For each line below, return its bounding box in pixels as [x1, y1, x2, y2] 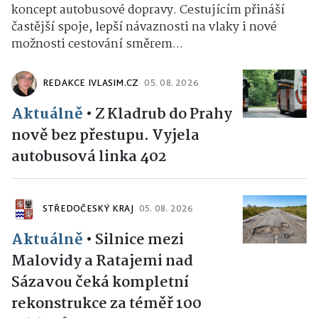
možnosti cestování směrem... [11, 35, 183, 54]
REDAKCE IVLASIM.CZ [43, 76, 139, 92]
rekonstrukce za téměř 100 [11, 292, 202, 316]
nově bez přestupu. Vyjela [11, 124, 199, 148]
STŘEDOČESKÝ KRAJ [43, 202, 133, 217]
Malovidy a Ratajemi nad [11, 249, 193, 273]
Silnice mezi [95, 228, 184, 252]
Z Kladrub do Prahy [95, 102, 232, 126]
